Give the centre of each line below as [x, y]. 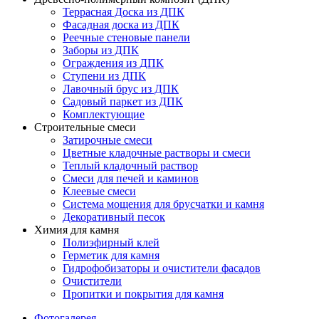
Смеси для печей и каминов [131, 178]
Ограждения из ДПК [113, 63]
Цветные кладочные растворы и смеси [157, 153]
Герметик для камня [111, 255]
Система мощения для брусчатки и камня [163, 204]
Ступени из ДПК [104, 76]
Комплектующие [104, 114]
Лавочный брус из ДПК [121, 89]
